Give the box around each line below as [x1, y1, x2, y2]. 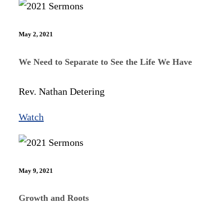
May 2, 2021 [19, 30, 53, 38]
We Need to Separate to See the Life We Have [19, 56, 192, 67]
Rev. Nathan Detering [19, 85, 105, 97]
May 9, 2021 [19, 166, 53, 174]
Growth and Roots [19, 193, 89, 203]
